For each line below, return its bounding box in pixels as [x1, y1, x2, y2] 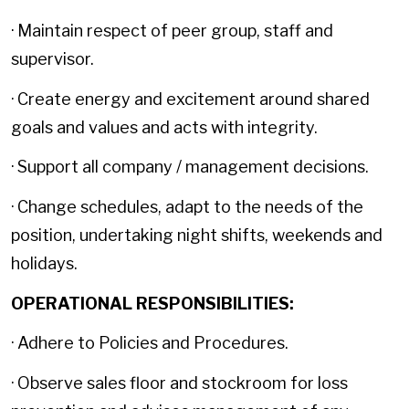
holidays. [11, 253, 78, 273]
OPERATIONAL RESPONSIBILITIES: [11, 293, 294, 313]
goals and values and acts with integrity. [11, 117, 318, 137]
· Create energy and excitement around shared [11, 89, 370, 109]
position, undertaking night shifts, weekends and [11, 225, 383, 245]
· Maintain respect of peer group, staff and [11, 21, 333, 41]
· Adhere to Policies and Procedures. [11, 333, 288, 353]
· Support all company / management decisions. [11, 157, 369, 177]
